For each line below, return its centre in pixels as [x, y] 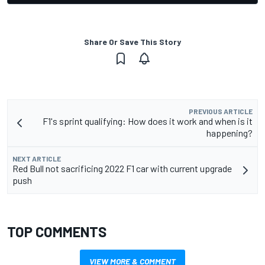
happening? [230, 133]
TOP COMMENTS [57, 232]
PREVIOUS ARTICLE [221, 112]
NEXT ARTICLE [37, 159]
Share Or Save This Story [132, 42]
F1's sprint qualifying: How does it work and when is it [148, 121]
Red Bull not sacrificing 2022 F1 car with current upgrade [122, 169]
